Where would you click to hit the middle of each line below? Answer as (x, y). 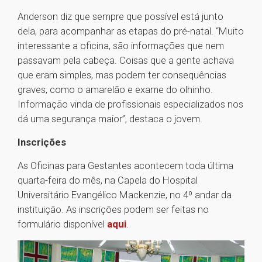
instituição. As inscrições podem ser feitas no (113, 210)
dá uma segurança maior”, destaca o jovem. (110, 119)
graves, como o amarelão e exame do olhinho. (115, 90)
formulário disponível (62, 224)
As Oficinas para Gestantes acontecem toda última (125, 166)
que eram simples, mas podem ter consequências (122, 75)
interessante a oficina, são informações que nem (121, 46)
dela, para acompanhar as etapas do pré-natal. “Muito (131, 31)
